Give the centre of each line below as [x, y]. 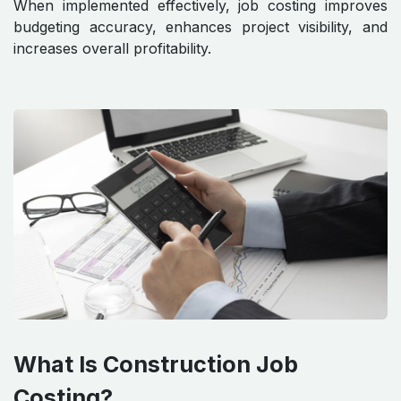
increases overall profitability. [112, 48]
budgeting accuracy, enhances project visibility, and [200, 27]
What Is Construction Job [156, 365]
